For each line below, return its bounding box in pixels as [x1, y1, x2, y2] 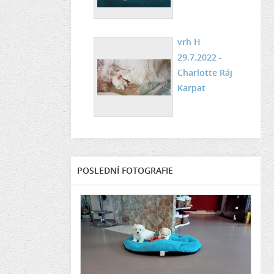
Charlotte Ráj [177, 67, 232, 78]
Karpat [177, 82, 206, 94]
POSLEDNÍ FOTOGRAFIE [77, 165, 173, 176]
